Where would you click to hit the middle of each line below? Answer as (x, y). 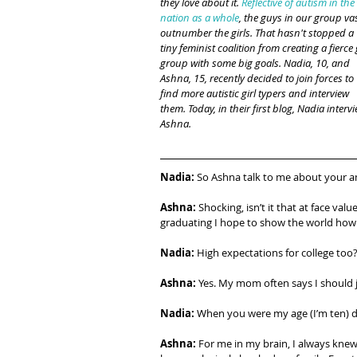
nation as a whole (200, 17)
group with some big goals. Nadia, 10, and (256, 63)
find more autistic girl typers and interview (256, 93)
